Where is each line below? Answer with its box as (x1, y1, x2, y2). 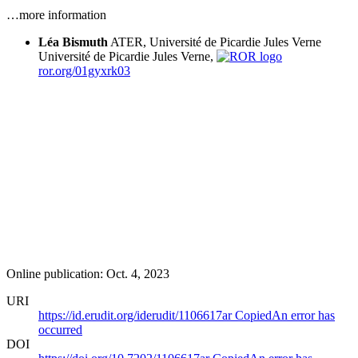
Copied (235, 308, 272, 322)
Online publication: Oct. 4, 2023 (6, 266, 169, 280)
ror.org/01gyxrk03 (38, 63, 130, 78)
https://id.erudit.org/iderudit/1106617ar (38, 308, 235, 322)
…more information (6, 7, 106, 22)
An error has (272, 308, 335, 322)
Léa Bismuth (38, 34, 108, 49)
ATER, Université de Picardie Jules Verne (110, 34, 321, 49)
